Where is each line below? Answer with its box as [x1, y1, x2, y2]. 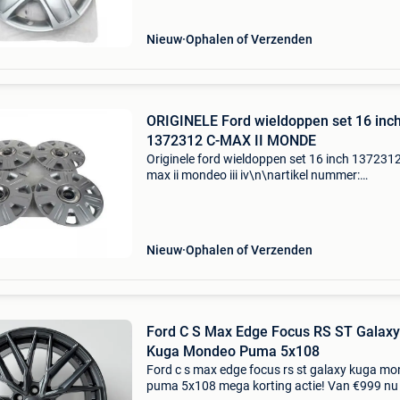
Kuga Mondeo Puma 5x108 [146, 343, 320, 360]
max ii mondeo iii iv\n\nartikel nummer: [146, 168, 360, 182]
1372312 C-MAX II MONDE [146, 132, 316, 149]
